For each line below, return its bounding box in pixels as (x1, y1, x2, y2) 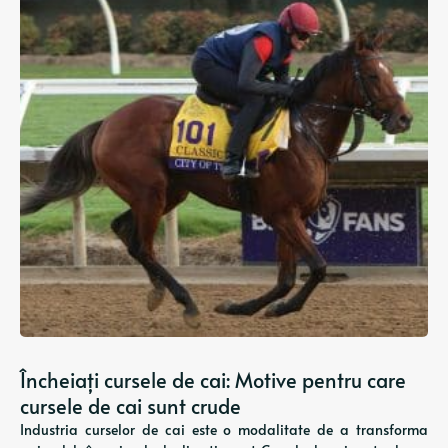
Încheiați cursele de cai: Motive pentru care (20, 366, 406, 394)
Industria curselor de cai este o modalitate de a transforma (20, 420, 428, 439)
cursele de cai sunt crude (20, 392, 241, 420)
